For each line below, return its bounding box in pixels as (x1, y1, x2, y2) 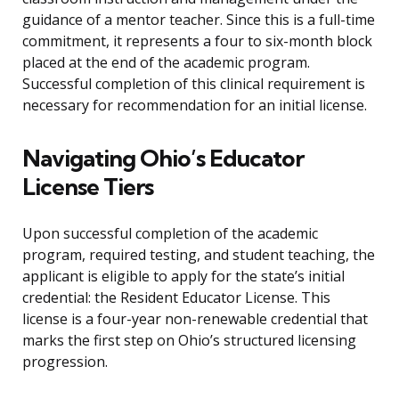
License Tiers (22, 172, 153, 202)
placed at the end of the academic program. (22, 53, 310, 73)
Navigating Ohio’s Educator (22, 143, 304, 174)
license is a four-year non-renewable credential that (22, 309, 368, 330)
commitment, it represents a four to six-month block (22, 31, 372, 52)
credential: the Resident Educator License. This (22, 288, 330, 308)
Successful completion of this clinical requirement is (22, 74, 365, 94)
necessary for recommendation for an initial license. (22, 95, 367, 116)
